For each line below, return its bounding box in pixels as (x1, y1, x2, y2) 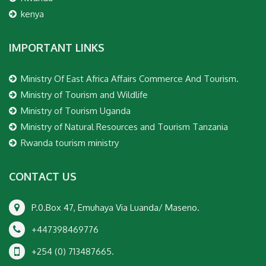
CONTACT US (9, 170, 77, 183)
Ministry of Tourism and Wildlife (21, 89, 148, 101)
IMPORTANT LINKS (9, 41, 104, 55)
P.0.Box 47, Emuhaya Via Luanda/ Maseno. (31, 202, 199, 214)
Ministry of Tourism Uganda (21, 105, 131, 117)
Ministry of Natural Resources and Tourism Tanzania (21, 121, 228, 133)
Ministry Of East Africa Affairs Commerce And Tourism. (21, 73, 239, 85)
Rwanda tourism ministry (21, 137, 119, 149)
